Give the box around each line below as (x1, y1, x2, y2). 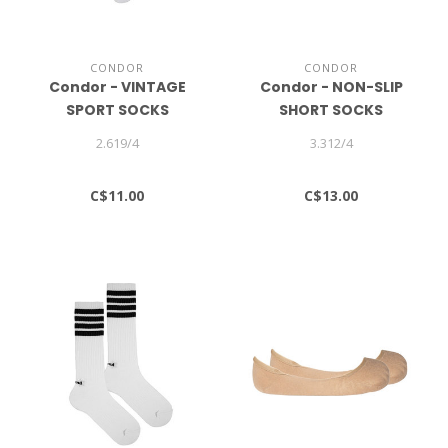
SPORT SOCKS (65, 99, 169, 120)
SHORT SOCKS (279, 99, 383, 120)
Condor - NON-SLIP (259, 76, 403, 97)
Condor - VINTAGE (48, 76, 186, 97)
